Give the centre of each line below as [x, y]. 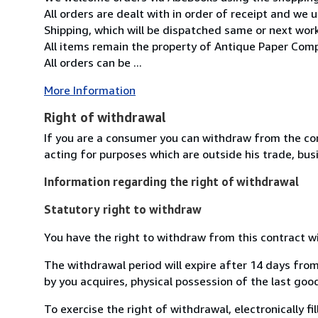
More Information [90, 90]
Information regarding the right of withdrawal [171, 181]
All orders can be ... [93, 62]
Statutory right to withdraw [123, 209]
